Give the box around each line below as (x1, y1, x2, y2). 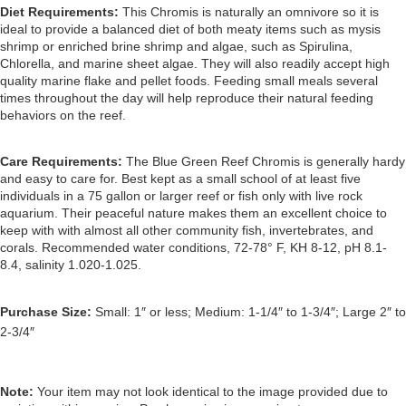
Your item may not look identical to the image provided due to (37, 384, 388, 400)
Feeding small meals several (214, 73, 378, 89)
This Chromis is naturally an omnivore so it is (122, 5, 379, 20)
